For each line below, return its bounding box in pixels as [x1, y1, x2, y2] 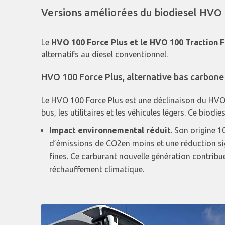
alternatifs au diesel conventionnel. [41, 50, 168, 59]
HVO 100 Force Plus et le [51, 38, 150, 47]
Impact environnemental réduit [49, 126, 171, 135]
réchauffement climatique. [49, 165, 145, 174]
